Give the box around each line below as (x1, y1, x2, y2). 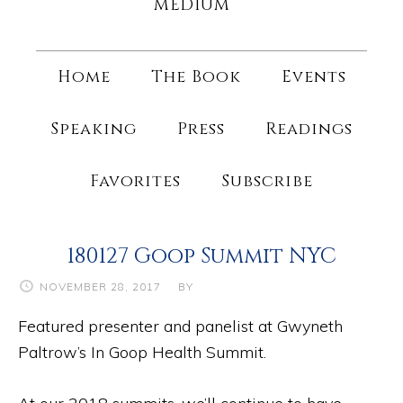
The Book (150, 66, 241, 88)
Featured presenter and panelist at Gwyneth (18, 316, 343, 336)
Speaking (50, 118, 137, 140)
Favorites (90, 170, 181, 193)
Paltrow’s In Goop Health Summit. (18, 342, 266, 363)
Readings (265, 118, 353, 140)
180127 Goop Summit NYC (67, 242, 336, 271)
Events (281, 66, 346, 88)
